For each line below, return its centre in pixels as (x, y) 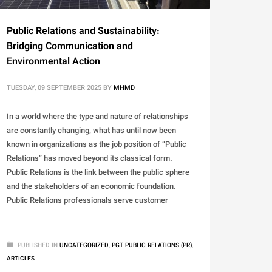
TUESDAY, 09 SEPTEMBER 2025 (54, 89)
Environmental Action (53, 63)
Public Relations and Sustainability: (83, 32)
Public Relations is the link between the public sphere (98, 173)
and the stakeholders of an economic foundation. (91, 187)
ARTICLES (21, 259)
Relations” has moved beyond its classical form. (90, 159)
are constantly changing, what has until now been (91, 131)
